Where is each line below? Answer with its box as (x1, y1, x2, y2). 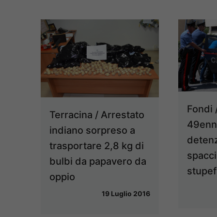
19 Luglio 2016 (101, 189, 150, 198)
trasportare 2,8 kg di (49, 140, 144, 152)
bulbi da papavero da (49, 155, 146, 168)
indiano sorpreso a (49, 124, 135, 137)
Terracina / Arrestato (49, 109, 144, 121)
